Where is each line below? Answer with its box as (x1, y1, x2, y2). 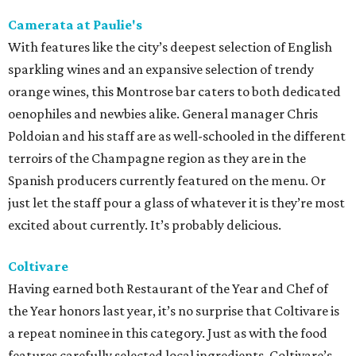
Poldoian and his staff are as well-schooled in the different (8, 128, 346, 145)
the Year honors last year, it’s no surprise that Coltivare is (8, 303, 339, 319)
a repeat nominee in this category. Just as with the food (8, 325, 327, 342)
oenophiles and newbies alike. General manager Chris (8, 106, 318, 122)
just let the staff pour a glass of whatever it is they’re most (8, 195, 345, 211)
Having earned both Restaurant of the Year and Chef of (8, 281, 328, 297)
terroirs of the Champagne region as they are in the (8, 150, 306, 167)
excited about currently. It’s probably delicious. (8, 217, 281, 234)
